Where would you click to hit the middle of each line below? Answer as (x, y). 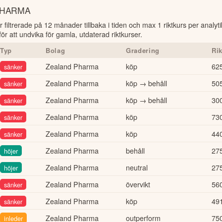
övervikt (138, 184)
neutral (137, 167)
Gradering (143, 50)
